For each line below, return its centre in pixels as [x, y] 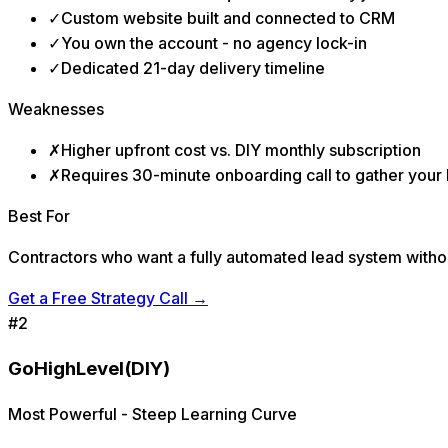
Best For [39, 215]
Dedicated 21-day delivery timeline [193, 67]
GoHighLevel [66, 369]
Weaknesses [56, 108]
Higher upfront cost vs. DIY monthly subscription [241, 149]
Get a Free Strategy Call [98, 297]
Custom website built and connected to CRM [228, 17]
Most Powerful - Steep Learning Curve [152, 414]
